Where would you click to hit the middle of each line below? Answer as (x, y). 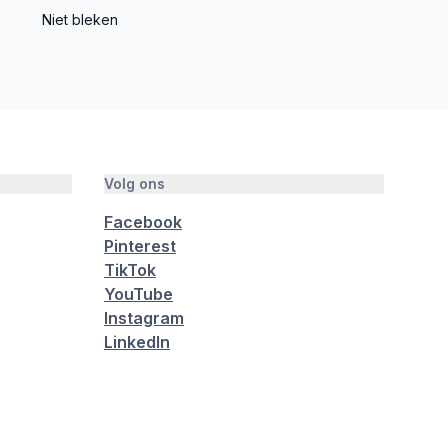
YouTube (138, 294)
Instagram (144, 318)
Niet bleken (80, 19)
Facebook (143, 222)
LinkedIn (137, 342)
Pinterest (140, 246)
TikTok (130, 270)
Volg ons (134, 183)
